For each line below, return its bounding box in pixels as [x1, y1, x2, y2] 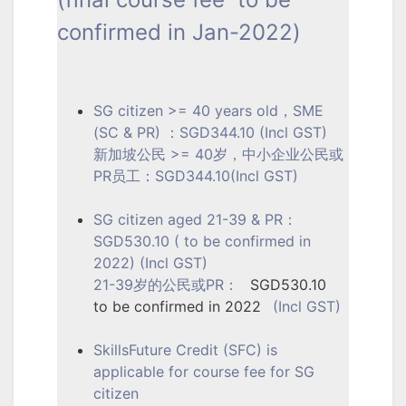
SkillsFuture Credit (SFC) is [93, 340, 277, 359]
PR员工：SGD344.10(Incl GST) [93, 166, 298, 185]
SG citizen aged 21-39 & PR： [93, 209, 297, 228]
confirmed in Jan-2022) [57, 18, 301, 45]
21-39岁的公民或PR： [93, 275, 243, 294]
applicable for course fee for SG [93, 362, 314, 381]
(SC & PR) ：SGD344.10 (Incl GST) [93, 122, 327, 141]
